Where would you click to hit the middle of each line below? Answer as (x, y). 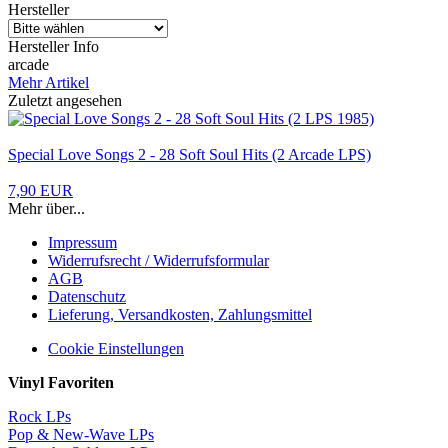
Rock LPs (39, 416)
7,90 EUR (40, 190)
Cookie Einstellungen (116, 348)
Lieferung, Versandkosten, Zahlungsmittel (180, 314)
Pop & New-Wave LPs (81, 434)
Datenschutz (87, 296)
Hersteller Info (53, 46)
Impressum (82, 242)
